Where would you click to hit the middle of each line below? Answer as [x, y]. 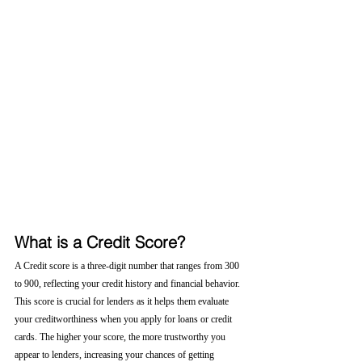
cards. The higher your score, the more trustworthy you [121, 337]
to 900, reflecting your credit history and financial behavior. [128, 284]
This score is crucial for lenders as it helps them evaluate [123, 301]
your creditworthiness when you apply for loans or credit [124, 319]
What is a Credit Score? [100, 242]
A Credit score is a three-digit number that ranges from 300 [128, 266]
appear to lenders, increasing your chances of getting [116, 355]
